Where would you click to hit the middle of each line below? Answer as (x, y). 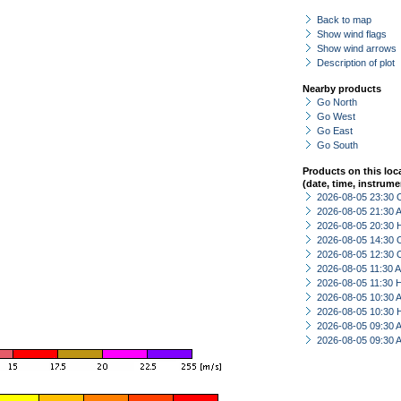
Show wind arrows (357, 48)
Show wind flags (352, 34)
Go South (337, 145)
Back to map (344, 20)
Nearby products (342, 89)
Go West (336, 116)
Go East (335, 131)
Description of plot (356, 63)
